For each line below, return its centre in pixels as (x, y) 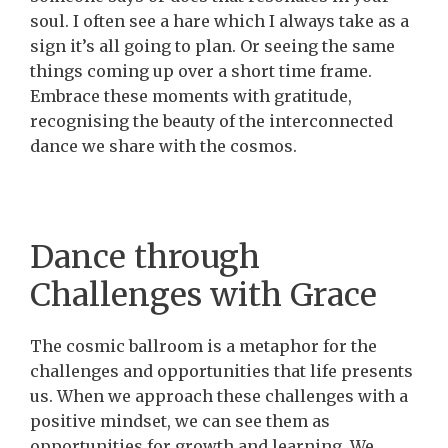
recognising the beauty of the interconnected (211, 120)
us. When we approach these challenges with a (219, 395)
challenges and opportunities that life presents (221, 370)
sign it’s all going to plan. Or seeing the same (212, 45)
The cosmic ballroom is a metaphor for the (203, 345)
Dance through (145, 256)
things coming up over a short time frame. (201, 70)
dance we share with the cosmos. (163, 145)
